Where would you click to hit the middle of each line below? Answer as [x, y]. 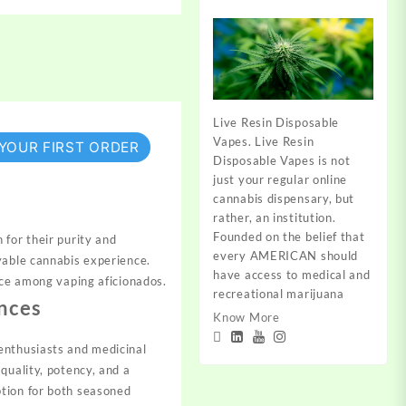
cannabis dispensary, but [284, 198]
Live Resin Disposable [276, 122]
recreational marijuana [279, 293]
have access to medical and [292, 274]
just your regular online [280, 179]
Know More [246, 317]
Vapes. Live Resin [264, 141]
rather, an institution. [275, 217]
